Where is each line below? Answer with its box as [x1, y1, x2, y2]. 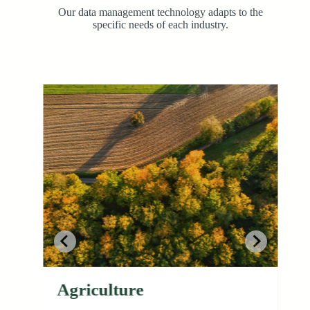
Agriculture [57, 280, 144, 299]
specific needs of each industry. [93, 18, 228, 30]
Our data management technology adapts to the [58, 6, 263, 18]
